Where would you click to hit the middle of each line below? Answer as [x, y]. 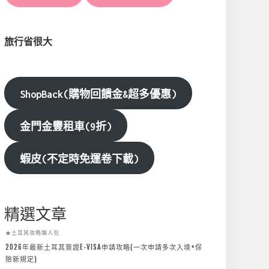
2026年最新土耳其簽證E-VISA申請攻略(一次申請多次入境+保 [104, 247]
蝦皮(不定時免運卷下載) [79, 159]
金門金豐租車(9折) [65, 127]
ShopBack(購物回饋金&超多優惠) [98, 94]
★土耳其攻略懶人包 [32, 232]
